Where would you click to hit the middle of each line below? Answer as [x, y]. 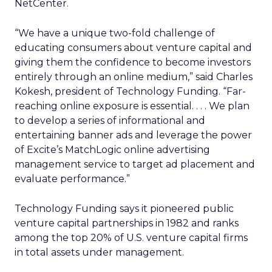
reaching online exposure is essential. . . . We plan [132, 106]
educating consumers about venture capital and [133, 48]
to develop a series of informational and [110, 121]
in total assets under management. [99, 252]
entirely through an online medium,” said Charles [134, 77]
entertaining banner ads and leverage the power [133, 135]
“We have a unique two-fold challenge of [115, 33]
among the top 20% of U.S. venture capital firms [131, 238]
